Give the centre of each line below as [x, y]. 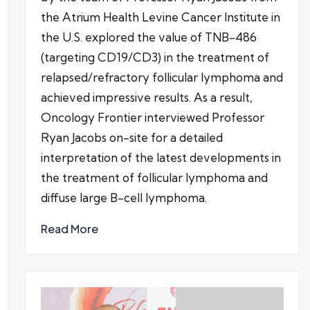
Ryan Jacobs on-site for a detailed [131, 138]
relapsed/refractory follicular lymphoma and [162, 77]
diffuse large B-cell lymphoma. [124, 198]
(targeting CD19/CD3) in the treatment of [155, 57]
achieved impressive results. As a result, [146, 98]
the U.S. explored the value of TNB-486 [148, 37]
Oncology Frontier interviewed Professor [152, 118]
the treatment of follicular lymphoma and [154, 178]
